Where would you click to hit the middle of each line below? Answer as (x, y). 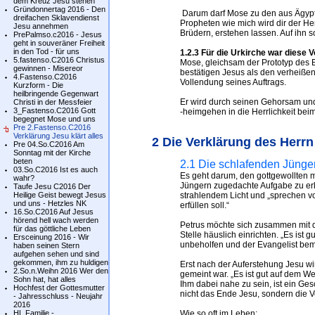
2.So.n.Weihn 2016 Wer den (61, 271)
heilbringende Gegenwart (56, 94)
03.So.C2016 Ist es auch (56, 169)
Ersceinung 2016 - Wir (51, 237)
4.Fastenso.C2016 (45, 77)
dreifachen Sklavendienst (56, 18)
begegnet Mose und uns (54, 119)
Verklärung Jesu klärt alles (58, 136)
